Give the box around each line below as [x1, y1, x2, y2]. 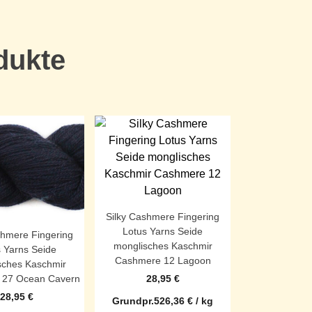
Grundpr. [112, 295, 154, 306]
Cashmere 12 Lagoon [114, 254, 211, 266]
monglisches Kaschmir [113, 240, 212, 251]
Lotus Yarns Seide [123, 225, 203, 237]
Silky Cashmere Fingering [106, 210, 219, 222]
